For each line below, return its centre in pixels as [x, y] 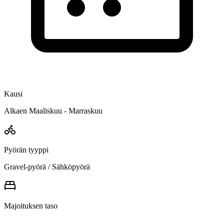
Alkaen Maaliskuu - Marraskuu [53, 110]
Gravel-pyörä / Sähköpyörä [47, 166]
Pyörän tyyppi [26, 149]
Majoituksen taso [31, 205]
